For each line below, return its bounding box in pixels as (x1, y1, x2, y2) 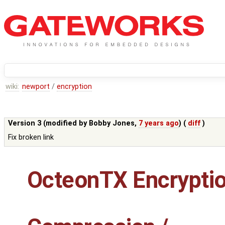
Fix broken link (8, 133, 54, 142)
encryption (57, 82, 92, 91)
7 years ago (139, 119, 179, 128)
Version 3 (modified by (8, 119, 89, 128)
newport (22, 82, 50, 91)
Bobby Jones (89, 119, 135, 128)
